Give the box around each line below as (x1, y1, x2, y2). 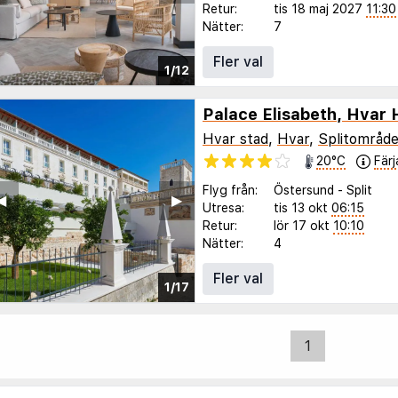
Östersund (274, 182, 334, 197)
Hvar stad (203, 130, 268, 147)
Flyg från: (203, 182, 258, 197)
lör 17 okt (274, 218, 330, 233)
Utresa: (203, 200, 244, 215)
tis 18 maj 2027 (274, 2, 362, 17)
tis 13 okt (274, 200, 328, 215)
